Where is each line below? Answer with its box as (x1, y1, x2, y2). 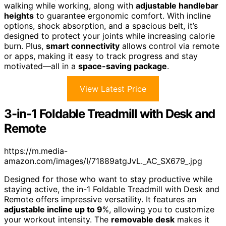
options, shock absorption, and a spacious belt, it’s (4, 21, 198, 31)
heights (4, 11, 34, 21)
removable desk (111, 214, 175, 224)
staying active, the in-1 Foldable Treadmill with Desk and (4, 184, 219, 194)
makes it (175, 214, 209, 224)
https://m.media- (4, 145, 68, 156)
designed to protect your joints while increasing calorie (4, 31, 215, 41)
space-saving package (78, 61, 167, 71)
